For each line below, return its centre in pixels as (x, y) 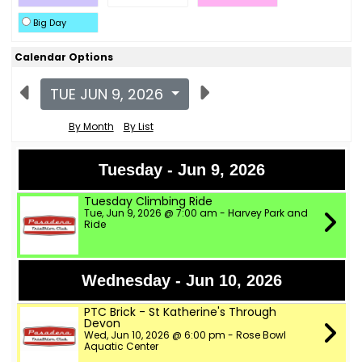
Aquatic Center (121, 346)
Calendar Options (63, 57)
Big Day (49, 23)
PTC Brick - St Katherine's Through (180, 312)
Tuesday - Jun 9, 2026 (181, 170)
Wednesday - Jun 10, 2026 (181, 280)
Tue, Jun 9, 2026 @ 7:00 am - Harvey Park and (196, 213)
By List (138, 126)
